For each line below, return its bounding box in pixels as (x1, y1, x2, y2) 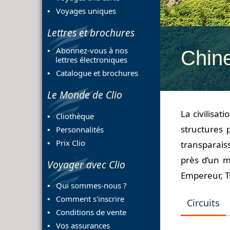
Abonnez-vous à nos (55, 45, 128, 56)
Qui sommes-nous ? (55, 180, 127, 190)
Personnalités (55, 124, 104, 135)
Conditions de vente (55, 206, 126, 217)
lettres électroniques (47, 54, 127, 65)
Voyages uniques (55, 6, 116, 16)
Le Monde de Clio (47, 88, 122, 102)
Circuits (187, 197, 220, 209)
